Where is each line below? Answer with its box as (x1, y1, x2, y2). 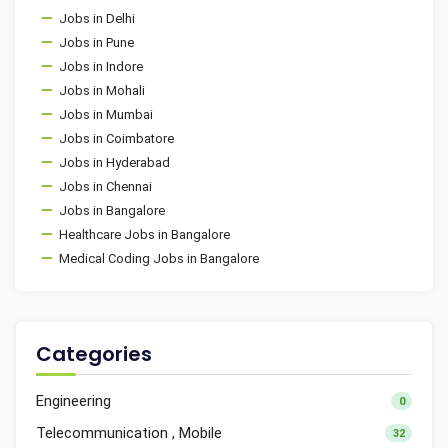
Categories (36, 340, 152, 368)
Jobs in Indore (59, 59, 143, 74)
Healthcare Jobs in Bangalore (59, 227, 230, 242)
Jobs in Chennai (59, 179, 152, 194)
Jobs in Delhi (59, 11, 135, 26)
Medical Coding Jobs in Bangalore (59, 251, 259, 266)
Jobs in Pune (59, 35, 134, 50)
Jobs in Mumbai (59, 107, 153, 122)
